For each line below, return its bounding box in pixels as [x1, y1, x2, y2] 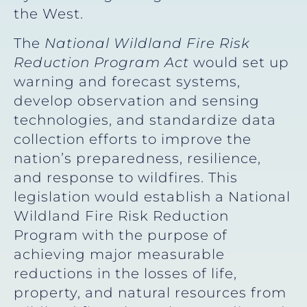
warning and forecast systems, [14, 73, 241, 90]
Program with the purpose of [14, 226, 228, 243]
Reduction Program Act [14, 53, 193, 71]
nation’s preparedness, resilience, [14, 149, 261, 167]
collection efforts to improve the [14, 130, 251, 147]
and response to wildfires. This [14, 169, 238, 186]
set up [243, 53, 289, 71]
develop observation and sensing [14, 92, 260, 109]
